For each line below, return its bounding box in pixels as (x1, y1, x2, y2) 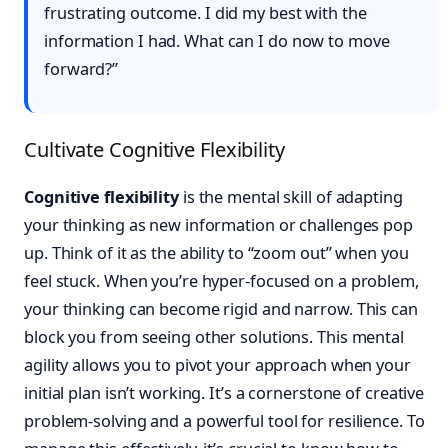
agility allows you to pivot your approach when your (24, 354, 411, 377)
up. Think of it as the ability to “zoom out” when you (24, 242, 409, 265)
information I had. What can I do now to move (44, 30, 390, 53)
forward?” (44, 58, 119, 81)
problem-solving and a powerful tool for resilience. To (24, 410, 425, 433)
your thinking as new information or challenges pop (24, 214, 413, 237)
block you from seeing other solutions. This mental (24, 326, 404, 349)
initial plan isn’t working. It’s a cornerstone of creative (24, 382, 425, 405)
